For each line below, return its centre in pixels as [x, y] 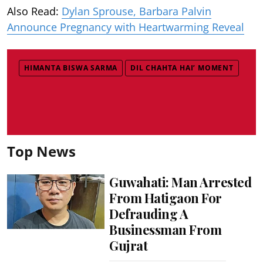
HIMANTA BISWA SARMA [71, 68]
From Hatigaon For [166, 198]
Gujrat [129, 245]
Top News [41, 151]
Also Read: [34, 11]
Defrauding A [149, 213]
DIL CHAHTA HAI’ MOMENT [182, 68]
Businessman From [166, 229]
